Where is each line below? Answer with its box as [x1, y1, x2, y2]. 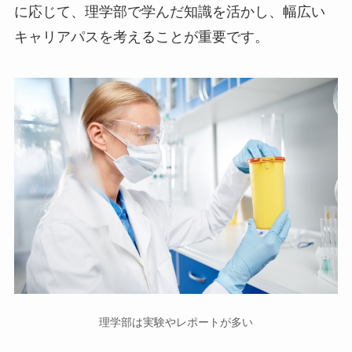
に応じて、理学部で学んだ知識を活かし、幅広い [13, 3, 325, 20]
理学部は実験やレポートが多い [99, 316, 253, 329]
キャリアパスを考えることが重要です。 [13, 28, 269, 45]
